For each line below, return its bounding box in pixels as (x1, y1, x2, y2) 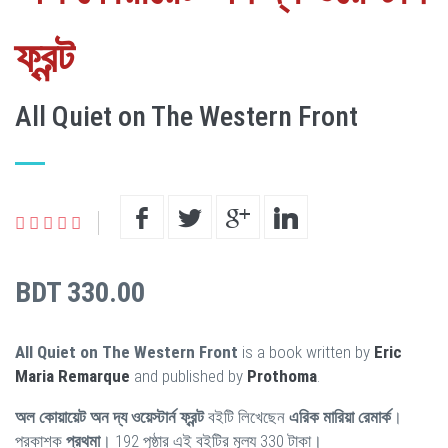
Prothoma (247, 365, 317, 386)
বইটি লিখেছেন (204, 406, 289, 427)
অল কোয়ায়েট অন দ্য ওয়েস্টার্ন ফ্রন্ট (15, 406, 204, 427)
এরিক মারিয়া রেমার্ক (289, 406, 391, 427)
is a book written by (238, 341, 374, 362)
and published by (130, 365, 247, 386)
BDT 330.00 (15, 275, 145, 309)
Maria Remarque (15, 365, 130, 386)
